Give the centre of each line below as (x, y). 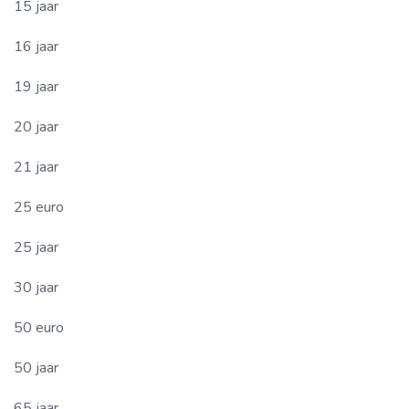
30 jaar (36, 288)
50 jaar (36, 368)
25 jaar (36, 248)
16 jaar (36, 47)
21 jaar (36, 168)
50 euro (39, 328)
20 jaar (36, 127)
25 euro (39, 208)
